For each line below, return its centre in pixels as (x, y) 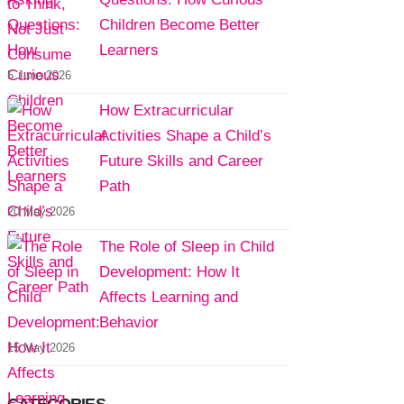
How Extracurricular (166, 110)
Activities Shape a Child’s (185, 136)
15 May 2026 (41, 348)
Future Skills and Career (181, 161)
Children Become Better (179, 25)
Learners (129, 50)
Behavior (129, 322)
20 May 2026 (41, 211)
